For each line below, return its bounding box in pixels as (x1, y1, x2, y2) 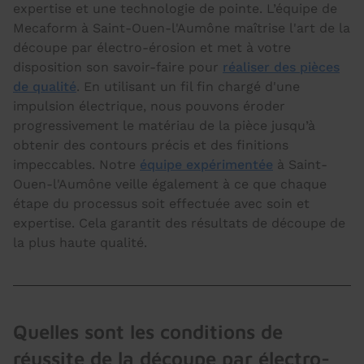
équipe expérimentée (140, 157, 273, 172)
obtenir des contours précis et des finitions (13, 137, 288, 153)
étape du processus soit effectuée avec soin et (13, 196, 310, 211)
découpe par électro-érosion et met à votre (13, 40, 291, 55)
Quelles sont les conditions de (13, 320, 283, 343)
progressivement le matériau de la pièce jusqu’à (13, 118, 315, 133)
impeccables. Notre (13, 157, 140, 172)
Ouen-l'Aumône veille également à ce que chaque (13, 176, 327, 192)
